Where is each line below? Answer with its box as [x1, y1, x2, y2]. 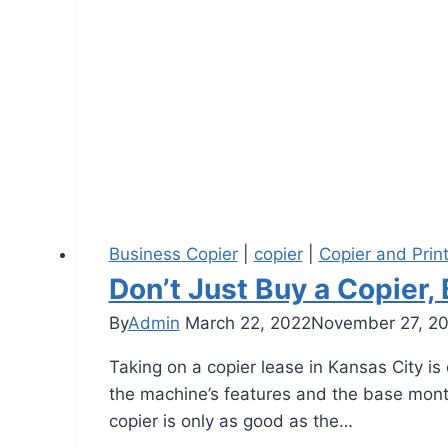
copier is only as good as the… [108, 411, 353, 432]
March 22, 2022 [184, 313, 311, 334]
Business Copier [108, 244, 238, 265]
